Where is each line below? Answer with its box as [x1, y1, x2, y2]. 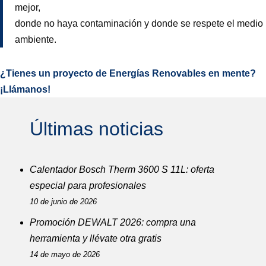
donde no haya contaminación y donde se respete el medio [15, 18, 263, 28]
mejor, [15, 2, 40, 12]
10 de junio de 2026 [30, 197, 97, 206]
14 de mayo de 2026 [30, 249, 100, 259]
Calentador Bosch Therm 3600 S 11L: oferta [30, 164, 214, 175]
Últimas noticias [30, 118, 163, 140]
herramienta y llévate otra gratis [30, 233, 161, 243]
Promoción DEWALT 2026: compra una [30, 217, 196, 227]
